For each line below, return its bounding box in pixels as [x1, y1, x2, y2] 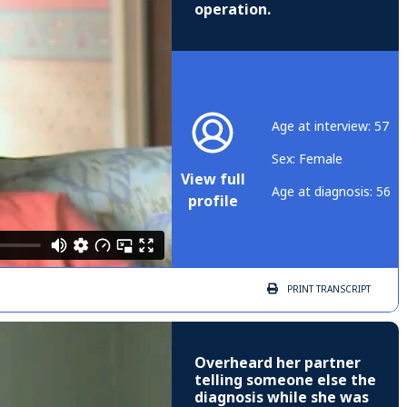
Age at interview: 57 [272, 117, 389, 136]
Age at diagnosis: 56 [272, 183, 391, 202]
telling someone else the [194, 370, 376, 392]
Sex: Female [272, 150, 342, 169]
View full [181, 169, 245, 191]
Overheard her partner [194, 352, 361, 374]
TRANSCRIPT [313, 283, 371, 297]
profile [187, 191, 238, 213]
